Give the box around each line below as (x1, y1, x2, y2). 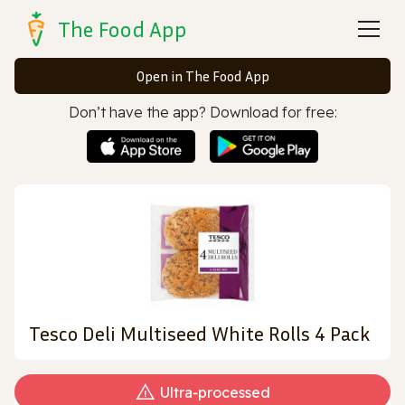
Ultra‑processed (160, 382, 270, 401)
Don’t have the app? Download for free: (68, 103, 337, 121)
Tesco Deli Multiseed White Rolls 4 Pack (29, 321, 370, 345)
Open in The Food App (136, 67, 269, 85)
